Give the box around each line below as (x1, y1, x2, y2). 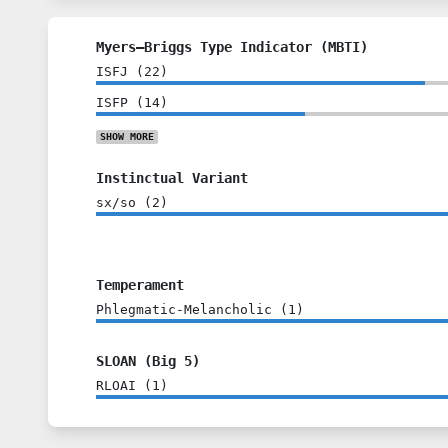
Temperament (96, 277, 184, 293)
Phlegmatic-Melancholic (96, 302, 272, 317)
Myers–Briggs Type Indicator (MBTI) (96, 39, 368, 55)
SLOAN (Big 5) (96, 353, 200, 369)
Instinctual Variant (96, 170, 248, 186)
